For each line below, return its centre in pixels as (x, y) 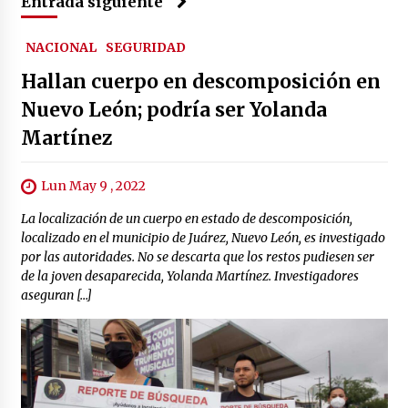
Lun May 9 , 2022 (93, 185)
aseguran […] (56, 296)
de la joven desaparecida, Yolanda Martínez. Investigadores (189, 276)
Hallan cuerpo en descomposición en (200, 81)
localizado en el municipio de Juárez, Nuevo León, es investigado (203, 238)
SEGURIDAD (145, 47)
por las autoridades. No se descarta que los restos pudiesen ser (197, 257)
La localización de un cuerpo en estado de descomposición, (186, 219)
